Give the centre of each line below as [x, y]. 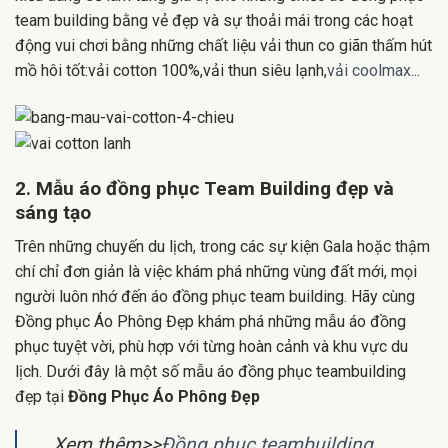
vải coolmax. [370, 70]
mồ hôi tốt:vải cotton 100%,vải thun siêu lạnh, [171, 70]
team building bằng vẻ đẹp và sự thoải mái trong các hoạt [214, 20]
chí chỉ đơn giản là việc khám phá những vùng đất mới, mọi [216, 272]
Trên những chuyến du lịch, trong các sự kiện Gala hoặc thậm [222, 247]
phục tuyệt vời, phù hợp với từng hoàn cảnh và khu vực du [211, 347]
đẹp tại [41, 397]
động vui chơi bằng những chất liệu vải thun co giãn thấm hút [223, 45]
